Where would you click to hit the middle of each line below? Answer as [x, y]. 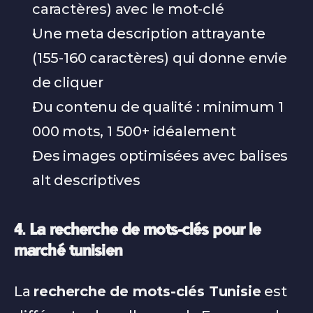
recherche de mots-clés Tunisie [147, 291]
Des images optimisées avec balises [160, 156]
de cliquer [68, 82]
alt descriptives [86, 180]
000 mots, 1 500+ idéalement [134, 131]
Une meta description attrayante [149, 34]
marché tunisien [68, 252]
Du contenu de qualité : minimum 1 [158, 107]
